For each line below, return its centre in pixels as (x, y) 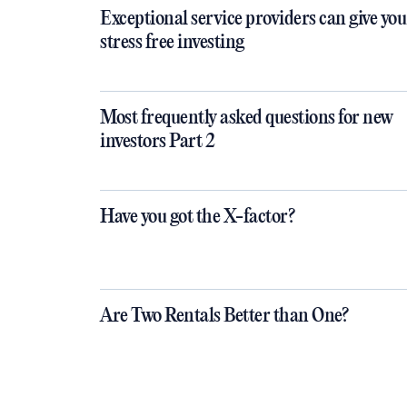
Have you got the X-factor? (197, 217)
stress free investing (172, 43)
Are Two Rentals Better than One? (224, 316)
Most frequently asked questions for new (247, 118)
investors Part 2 (157, 142)
